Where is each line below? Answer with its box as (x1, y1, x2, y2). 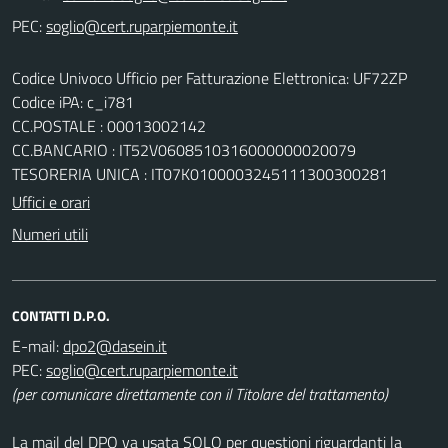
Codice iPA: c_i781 (12, 89, 134, 114)
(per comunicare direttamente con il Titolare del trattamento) (12, 381, 388, 406)
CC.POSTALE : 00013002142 (12, 113, 206, 138)
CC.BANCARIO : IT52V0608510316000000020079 (12, 137, 356, 162)
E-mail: (12, 333, 59, 358)
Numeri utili (12, 221, 88, 246)
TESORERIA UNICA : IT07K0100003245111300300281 (12, 161, 388, 186)
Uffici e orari (12, 189, 90, 214)
